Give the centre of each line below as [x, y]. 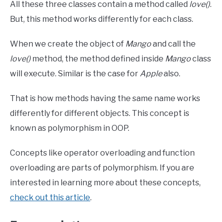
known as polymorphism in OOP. [70, 128]
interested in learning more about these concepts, [105, 182]
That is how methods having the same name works [105, 98]
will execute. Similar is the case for [75, 73]
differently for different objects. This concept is [100, 113]
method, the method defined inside [98, 58]
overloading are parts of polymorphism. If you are [102, 167]
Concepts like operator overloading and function [102, 153]
